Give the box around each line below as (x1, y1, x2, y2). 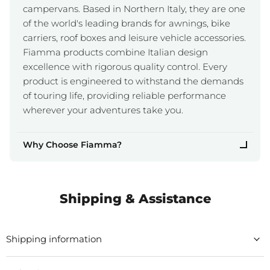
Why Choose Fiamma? (23, 139, 122, 151)
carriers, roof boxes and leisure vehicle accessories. (23, 32, 246, 44)
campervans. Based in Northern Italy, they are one (23, 3, 245, 15)
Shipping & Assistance (59, 191, 211, 207)
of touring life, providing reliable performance (23, 90, 226, 102)
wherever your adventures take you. (23, 104, 183, 116)
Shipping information (6, 233, 102, 245)
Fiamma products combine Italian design (23, 46, 208, 58)
